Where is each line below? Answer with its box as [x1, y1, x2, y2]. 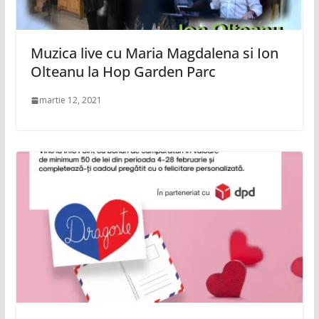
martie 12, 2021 [38, 94, 102, 107]
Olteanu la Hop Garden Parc [30, 62, 216, 82]
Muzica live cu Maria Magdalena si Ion [30, 43, 278, 63]
